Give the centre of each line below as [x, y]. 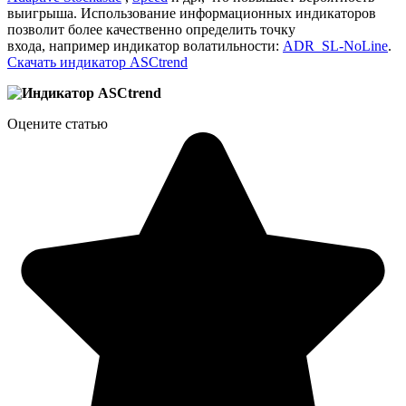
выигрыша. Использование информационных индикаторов [192, 13]
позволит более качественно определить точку [151, 29]
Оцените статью [58, 123]
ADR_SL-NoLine [335, 45]
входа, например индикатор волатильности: [145, 45]
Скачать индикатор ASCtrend [97, 62]
